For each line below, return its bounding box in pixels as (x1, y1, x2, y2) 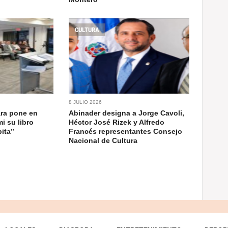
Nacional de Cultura (69, 136, 138, 145)
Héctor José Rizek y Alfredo (69, 118, 165, 126)
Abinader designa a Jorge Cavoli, (69, 108, 185, 117)
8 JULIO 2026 (69, 99, 102, 105)
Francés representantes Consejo (69, 127, 183, 135)
